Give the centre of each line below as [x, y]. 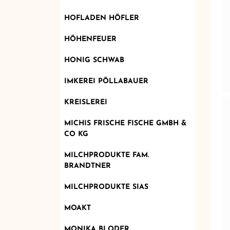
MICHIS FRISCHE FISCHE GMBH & [125, 123]
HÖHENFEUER [90, 39]
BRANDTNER [87, 166]
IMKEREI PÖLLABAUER [106, 81]
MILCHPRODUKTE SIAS [106, 187]
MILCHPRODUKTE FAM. [106, 155]
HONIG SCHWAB [94, 60]
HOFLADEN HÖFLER [101, 18]
